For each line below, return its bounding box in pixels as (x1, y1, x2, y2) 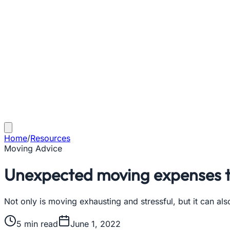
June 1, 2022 (70, 218, 121, 229)
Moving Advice (4, 143, 62, 154)
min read (22, 218, 58, 229)
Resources (30, 133, 70, 143)
